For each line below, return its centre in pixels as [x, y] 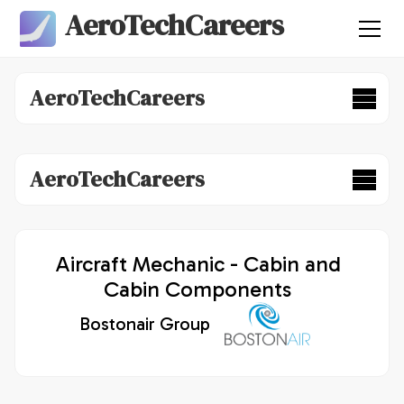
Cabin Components [197, 289]
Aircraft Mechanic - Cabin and [197, 264]
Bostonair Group [144, 324]
